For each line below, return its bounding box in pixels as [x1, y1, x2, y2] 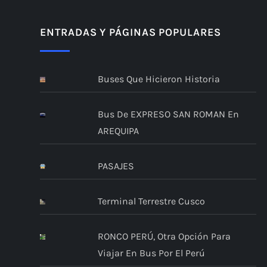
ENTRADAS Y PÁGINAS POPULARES [40, 25, 221, 39]
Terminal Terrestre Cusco [97, 195, 205, 207]
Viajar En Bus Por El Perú [97, 247, 205, 259]
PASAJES [97, 160, 134, 172]
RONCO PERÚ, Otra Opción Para [97, 230, 231, 242]
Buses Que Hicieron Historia [97, 73, 220, 85]
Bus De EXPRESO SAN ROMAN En [97, 108, 239, 120]
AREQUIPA [97, 125, 139, 136]
